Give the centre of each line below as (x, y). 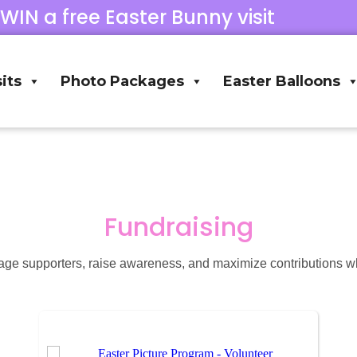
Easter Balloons (282, 82)
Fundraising (178, 227)
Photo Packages (123, 82)
